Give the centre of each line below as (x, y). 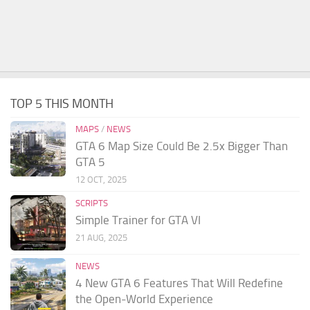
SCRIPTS (92, 203)
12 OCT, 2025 (101, 180)
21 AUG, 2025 (101, 238)
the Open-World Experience (144, 299)
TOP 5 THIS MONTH (62, 104)
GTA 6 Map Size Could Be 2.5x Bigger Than (182, 146)
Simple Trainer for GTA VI (138, 220)
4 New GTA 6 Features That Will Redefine (179, 283)
